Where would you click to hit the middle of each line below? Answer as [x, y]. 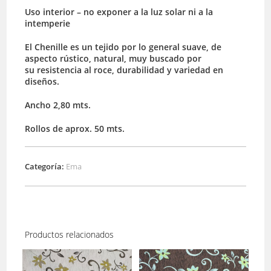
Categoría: [46, 167]
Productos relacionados [70, 235]
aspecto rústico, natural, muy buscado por [113, 59]
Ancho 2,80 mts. [58, 105]
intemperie [48, 24]
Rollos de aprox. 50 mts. [75, 129]
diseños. [42, 82]
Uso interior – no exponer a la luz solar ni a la [119, 12]
